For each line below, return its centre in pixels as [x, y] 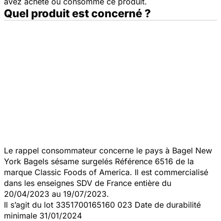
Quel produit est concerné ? [77, 13]
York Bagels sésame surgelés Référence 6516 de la [99, 161]
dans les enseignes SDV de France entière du [88, 183]
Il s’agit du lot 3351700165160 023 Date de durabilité [102, 204]
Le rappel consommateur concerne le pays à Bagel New [108, 150]
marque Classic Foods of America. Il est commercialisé [106, 172]
